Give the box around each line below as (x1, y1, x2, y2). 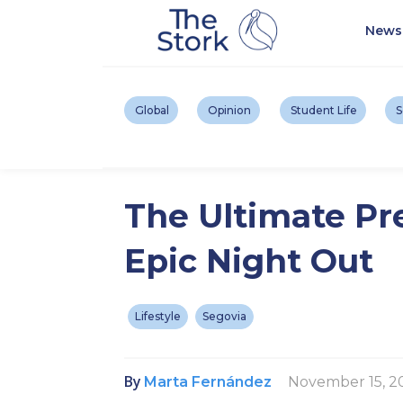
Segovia (202, 309, 246, 324)
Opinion (208, 103, 252, 118)
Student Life (290, 103, 357, 118)
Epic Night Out (124, 241, 373, 282)
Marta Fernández (144, 372, 272, 390)
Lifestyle (135, 309, 181, 324)
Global (135, 103, 169, 118)
